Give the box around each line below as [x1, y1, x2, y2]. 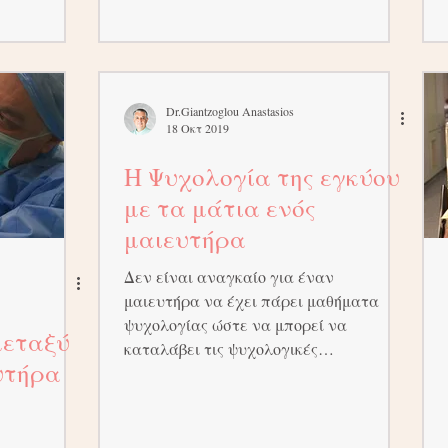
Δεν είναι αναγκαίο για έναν [124, 266, 334, 287]
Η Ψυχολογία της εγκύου [124, 160, 400, 193]
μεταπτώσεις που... [124, 362, 260, 383]
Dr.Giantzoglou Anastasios [166, 102, 294, 119]
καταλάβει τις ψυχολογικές [124, 338, 318, 359]
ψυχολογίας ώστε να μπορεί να [124, 314, 347, 335]
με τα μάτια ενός [124, 191, 316, 224]
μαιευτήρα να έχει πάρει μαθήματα [124, 290, 379, 311]
